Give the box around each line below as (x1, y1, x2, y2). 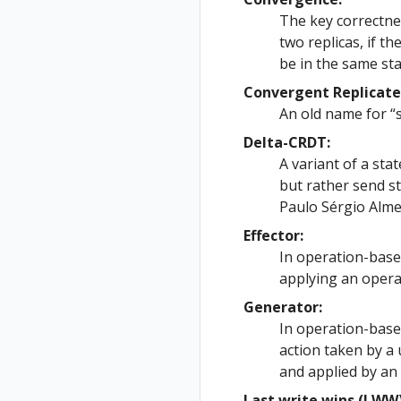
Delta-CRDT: (243, 132, 330, 152)
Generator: (243, 297, 322, 317)
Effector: (243, 226, 303, 245)
